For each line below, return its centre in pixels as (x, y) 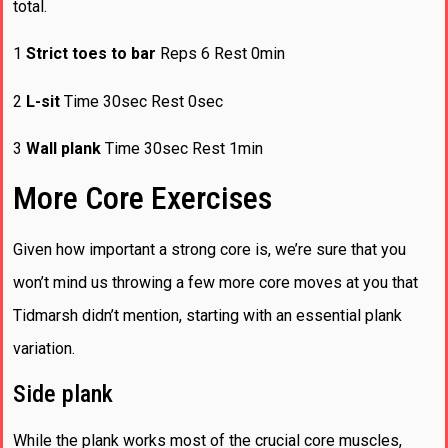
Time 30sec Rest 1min (182, 148)
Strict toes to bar (91, 54)
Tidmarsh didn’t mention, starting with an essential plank (207, 316)
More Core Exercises (142, 198)
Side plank (63, 393)
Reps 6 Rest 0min (220, 54)
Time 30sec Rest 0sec (141, 101)
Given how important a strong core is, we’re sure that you (209, 250)
